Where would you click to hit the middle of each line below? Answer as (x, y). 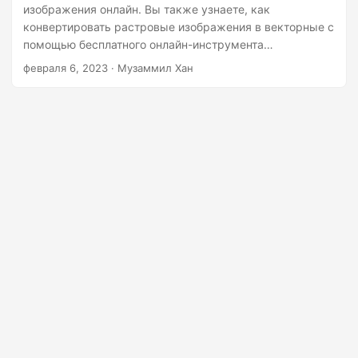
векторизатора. (66, 62)
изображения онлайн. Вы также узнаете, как (147, 9)
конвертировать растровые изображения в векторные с (179, 27)
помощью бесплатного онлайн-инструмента (143, 44)
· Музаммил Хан (151, 68)
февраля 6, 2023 (66, 68)
